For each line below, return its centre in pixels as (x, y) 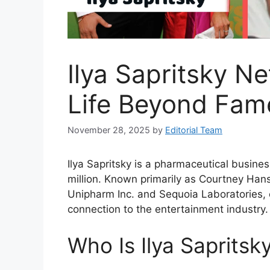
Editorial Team (194, 130)
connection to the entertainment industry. (168, 209)
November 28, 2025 (109, 130)
